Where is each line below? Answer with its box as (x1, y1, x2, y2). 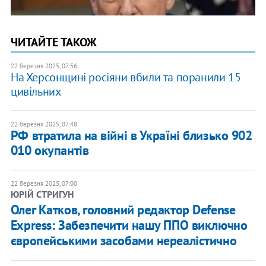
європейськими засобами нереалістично (10, 232, 237, 249)
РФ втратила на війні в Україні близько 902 (10, 127, 252, 144)
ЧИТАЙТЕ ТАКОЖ (10, 34, 97, 50)
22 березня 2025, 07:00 (10, 179, 77, 188)
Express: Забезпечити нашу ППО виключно (10, 217, 248, 234)
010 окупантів (10, 142, 89, 159)
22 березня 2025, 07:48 (10, 120, 77, 129)
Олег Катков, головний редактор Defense (10, 201, 236, 218)
